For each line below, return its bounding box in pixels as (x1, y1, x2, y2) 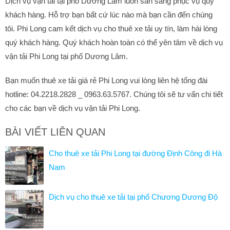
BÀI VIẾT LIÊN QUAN (5, 126, 105, 138)
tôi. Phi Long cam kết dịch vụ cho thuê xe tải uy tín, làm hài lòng (5, 24, 217, 33)
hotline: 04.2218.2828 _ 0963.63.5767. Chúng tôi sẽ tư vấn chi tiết (5, 89, 223, 99)
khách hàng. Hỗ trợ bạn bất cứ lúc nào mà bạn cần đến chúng (5, 10, 213, 19)
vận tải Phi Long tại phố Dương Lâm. (5, 51, 128, 61)
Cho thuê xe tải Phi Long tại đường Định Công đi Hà (49, 148, 222, 158)
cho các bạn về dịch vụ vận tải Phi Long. (5, 103, 140, 112)
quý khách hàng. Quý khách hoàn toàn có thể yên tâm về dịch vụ (5, 37, 223, 47)
